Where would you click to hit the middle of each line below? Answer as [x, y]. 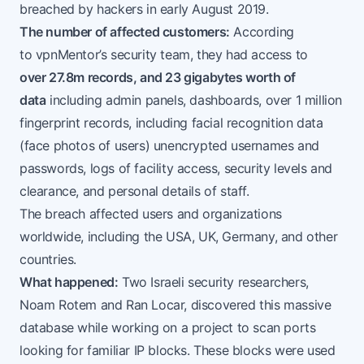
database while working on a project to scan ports [168, 328]
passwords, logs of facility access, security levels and [176, 169]
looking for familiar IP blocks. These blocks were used [178, 351]
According [262, 32]
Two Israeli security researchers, [213, 282]
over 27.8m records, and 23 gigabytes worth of [158, 78]
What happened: [69, 282]
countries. [48, 260]
